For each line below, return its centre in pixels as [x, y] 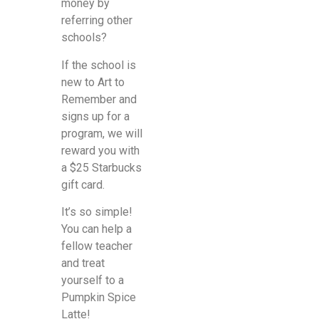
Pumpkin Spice [98, 298]
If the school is [98, 65]
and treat [83, 263]
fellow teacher [96, 246]
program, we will [101, 133]
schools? [84, 38]
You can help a [96, 229]
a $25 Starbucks [101, 167]
